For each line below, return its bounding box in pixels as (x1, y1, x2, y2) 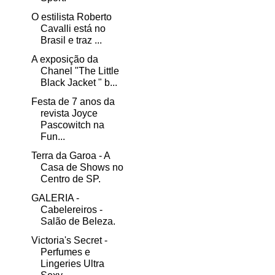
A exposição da (31, 54, 98, 65)
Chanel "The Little (40, 66, 119, 77)
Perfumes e (40, 247, 90, 258)
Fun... (40, 131, 65, 142)
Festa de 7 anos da (31, 96, 115, 107)
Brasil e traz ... (40, 35, 102, 46)
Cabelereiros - (40, 204, 103, 215)
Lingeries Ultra (40, 258, 104, 269)
